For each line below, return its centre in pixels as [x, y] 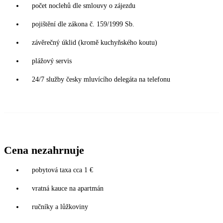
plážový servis [52, 61]
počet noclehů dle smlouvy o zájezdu [84, 5]
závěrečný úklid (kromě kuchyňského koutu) [95, 42]
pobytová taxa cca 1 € [62, 170]
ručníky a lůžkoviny [60, 207]
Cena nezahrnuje [44, 150]
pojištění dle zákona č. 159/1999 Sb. [83, 24]
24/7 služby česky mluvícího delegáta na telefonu [101, 79]
